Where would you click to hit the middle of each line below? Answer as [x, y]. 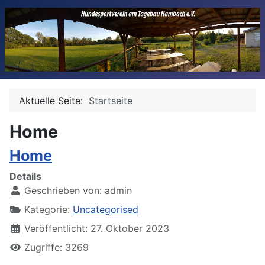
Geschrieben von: [63, 190]
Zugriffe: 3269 [56, 247]
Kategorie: [47, 209]
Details [25, 176]
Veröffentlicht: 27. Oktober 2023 [97, 228]
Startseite [111, 100]
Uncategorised [106, 209]
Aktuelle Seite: [54, 100]
